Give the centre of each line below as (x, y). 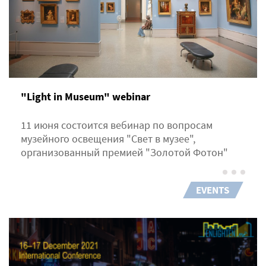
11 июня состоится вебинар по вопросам (117, 125)
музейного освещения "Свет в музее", (108, 139)
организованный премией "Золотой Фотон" (124, 153)
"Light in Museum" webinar (85, 97)
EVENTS (213, 190)
